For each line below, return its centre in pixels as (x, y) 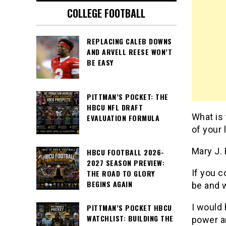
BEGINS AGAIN (109, 184)
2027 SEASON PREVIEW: (126, 163)
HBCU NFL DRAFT (115, 107)
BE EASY (100, 63)
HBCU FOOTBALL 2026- (126, 152)
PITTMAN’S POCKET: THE (128, 97)
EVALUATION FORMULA (123, 118)
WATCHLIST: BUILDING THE (130, 218)
